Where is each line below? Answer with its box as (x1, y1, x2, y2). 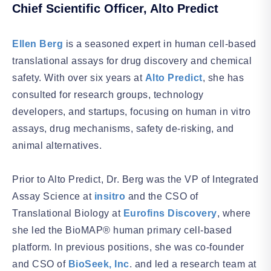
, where (217, 207, 250, 218)
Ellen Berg (12, 38, 63, 49)
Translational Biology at (12, 207, 123, 218)
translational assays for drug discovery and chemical (12, 55, 252, 66)
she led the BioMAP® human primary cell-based (12, 224, 232, 235)
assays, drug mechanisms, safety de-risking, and (12, 123, 234, 134)
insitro (94, 191, 125, 201)
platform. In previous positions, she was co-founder (12, 241, 244, 252)
